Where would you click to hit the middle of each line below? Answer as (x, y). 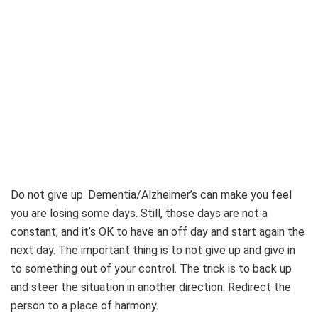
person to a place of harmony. (84, 305)
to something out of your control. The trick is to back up (151, 268)
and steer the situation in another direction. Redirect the (151, 287)
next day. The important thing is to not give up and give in (153, 250)
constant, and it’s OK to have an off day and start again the (158, 231)
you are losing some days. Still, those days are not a (139, 213)
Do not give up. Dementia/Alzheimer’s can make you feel (151, 194)
